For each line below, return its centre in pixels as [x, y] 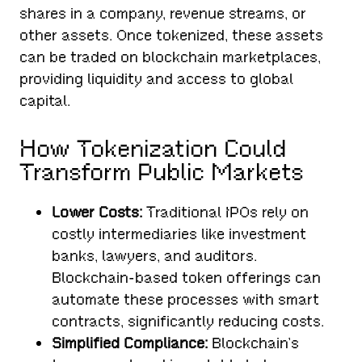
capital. [45, 101]
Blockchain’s [254, 343]
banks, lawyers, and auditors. [155, 256]
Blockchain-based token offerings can [187, 278]
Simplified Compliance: [130, 343]
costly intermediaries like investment [179, 234]
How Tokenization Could [153, 149]
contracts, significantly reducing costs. [188, 322]
